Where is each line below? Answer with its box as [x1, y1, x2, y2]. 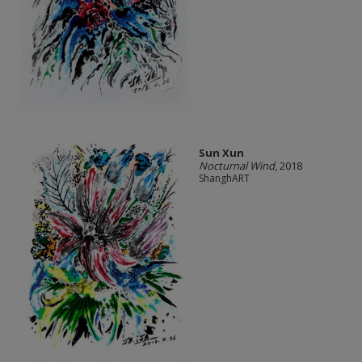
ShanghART [198, 171, 250, 186]
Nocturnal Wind [198, 158, 275, 174]
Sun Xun [198, 145, 244, 161]
